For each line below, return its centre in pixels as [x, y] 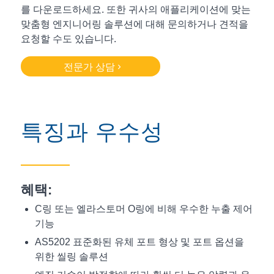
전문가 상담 [89, 67]
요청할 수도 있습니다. [68, 39]
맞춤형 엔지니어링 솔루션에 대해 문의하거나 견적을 [134, 24]
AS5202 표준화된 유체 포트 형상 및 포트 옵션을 [139, 242]
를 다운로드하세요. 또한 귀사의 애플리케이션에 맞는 [135, 9]
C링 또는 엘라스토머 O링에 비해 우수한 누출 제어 [143, 209]
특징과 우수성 [92, 132]
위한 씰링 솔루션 [71, 257]
